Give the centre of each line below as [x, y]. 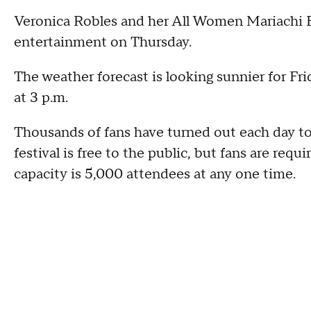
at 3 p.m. [41, 98]
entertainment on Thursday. [103, 42]
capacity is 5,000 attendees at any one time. [155, 174]
